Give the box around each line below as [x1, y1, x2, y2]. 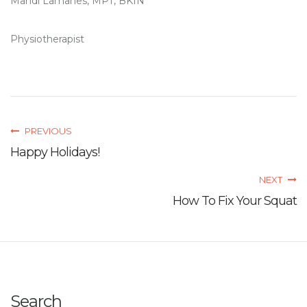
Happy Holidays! [10, 145, 99, 160]
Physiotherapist [10, 33, 84, 46]
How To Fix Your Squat [173, 193, 297, 209]
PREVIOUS [23, 125, 72, 137]
